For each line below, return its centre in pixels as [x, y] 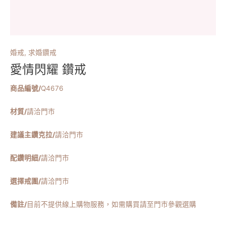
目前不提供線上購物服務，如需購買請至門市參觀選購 [111, 204]
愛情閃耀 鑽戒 [48, 70]
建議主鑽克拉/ [33, 135]
